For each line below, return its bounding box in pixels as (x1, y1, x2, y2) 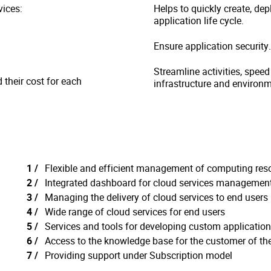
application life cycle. (154, 14, 244, 27)
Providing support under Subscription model (45, 249, 232, 262)
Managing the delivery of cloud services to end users (45, 191, 268, 204)
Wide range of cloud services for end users (45, 205, 225, 218)
